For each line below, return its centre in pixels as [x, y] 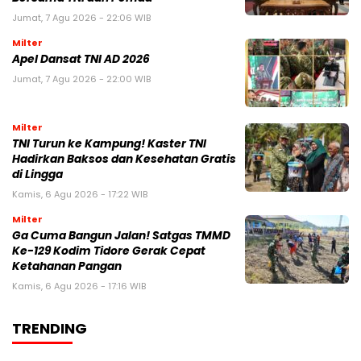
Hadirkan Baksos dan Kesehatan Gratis [124, 160]
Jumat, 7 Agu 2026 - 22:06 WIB [81, 18]
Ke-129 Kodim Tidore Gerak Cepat [109, 251]
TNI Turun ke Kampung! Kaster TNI [109, 144]
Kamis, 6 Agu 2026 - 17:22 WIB [80, 195]
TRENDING [50, 329]
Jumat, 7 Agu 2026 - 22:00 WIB [81, 79]
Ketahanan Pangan [67, 267]
